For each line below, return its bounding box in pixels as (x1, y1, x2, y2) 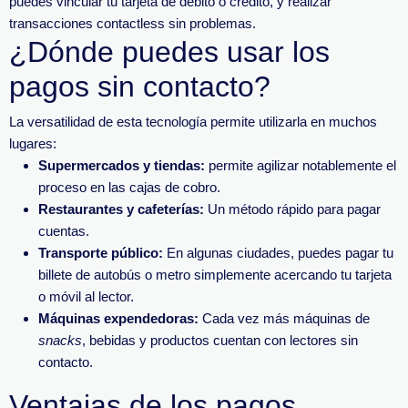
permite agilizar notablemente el (205, 158, 396, 173)
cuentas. (38, 223, 89, 239)
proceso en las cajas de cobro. (38, 179, 220, 195)
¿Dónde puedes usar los (9, 36, 330, 68)
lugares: (9, 136, 56, 151)
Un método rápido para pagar (204, 201, 381, 217)
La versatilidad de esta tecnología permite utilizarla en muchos (9, 114, 377, 129)
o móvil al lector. (38, 289, 134, 304)
